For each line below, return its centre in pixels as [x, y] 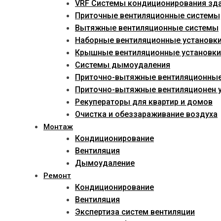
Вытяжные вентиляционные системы [147, 28]
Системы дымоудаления [123, 65]
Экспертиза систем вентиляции [135, 212]
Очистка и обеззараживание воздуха [146, 114]
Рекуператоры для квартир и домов [144, 102]
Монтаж [58, 127]
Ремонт [57, 176]
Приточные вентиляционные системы [147, 16]
